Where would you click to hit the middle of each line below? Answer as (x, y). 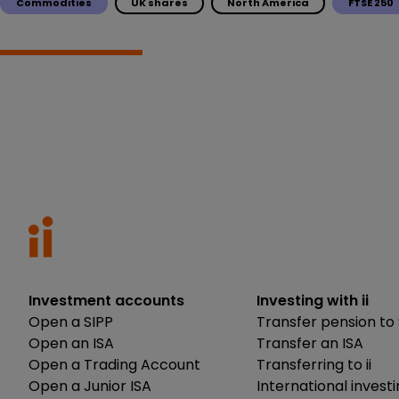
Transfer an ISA (310, 343)
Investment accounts (106, 300)
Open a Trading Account (114, 364)
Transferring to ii (314, 364)
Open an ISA (71, 343)
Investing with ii (313, 300)
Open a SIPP (71, 322)
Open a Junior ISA (90, 386)
